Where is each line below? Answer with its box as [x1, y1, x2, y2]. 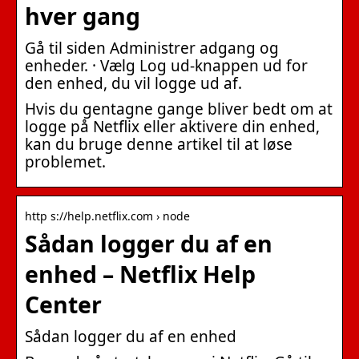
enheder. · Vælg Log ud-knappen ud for [25, 54, 308, 76]
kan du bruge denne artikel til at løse [25, 133, 292, 155]
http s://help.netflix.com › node [25, 208, 190, 224]
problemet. [25, 151, 106, 172]
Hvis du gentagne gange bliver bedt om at [25, 98, 333, 119]
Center [25, 288, 102, 320]
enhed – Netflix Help [25, 258, 256, 289]
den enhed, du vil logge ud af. [25, 72, 242, 94]
